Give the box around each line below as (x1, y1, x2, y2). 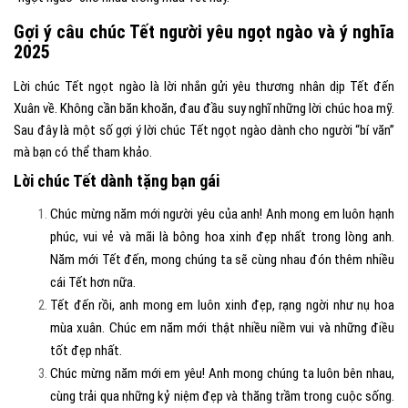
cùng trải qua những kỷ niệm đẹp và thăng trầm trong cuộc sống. (50, 388, 394, 404)
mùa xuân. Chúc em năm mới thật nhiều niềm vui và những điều (50, 320, 394, 336)
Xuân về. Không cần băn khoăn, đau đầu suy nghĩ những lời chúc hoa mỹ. (14, 100, 394, 117)
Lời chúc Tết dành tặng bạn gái (14, 171, 223, 190)
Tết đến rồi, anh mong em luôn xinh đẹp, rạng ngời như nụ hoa (50, 297, 394, 313)
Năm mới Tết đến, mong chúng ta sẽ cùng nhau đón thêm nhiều (50, 251, 394, 268)
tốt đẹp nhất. (50, 342, 122, 359)
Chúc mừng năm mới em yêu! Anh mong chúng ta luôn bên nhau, (50, 365, 394, 382)
